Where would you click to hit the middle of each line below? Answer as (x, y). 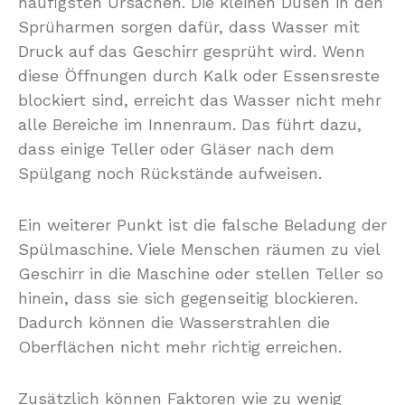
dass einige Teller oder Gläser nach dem (176, 149)
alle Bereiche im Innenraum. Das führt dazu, (190, 124)
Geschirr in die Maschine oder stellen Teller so (201, 273)
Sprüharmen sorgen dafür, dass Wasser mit (189, 27)
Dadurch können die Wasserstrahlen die (174, 322)
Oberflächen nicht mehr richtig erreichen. (180, 347)
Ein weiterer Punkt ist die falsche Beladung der (202, 225)
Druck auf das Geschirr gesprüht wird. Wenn (192, 51)
